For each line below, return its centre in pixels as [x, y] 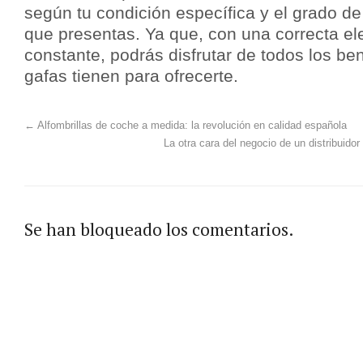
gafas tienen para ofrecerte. [131, 77]
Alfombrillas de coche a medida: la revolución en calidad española [191, 126]
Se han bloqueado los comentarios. [159, 230]
